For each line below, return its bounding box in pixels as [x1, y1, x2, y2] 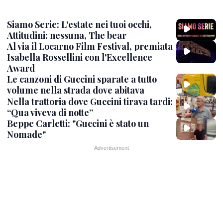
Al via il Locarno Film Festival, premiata [7, 40, 173, 53]
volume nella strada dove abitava [7, 84, 144, 97]
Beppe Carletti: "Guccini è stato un [7, 117, 149, 129]
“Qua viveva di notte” [7, 106, 93, 118]
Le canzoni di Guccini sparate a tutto [7, 73, 157, 86]
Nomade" [7, 128, 46, 140]
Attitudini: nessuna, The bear [7, 29, 126, 41]
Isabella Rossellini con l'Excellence [7, 51, 152, 64]
